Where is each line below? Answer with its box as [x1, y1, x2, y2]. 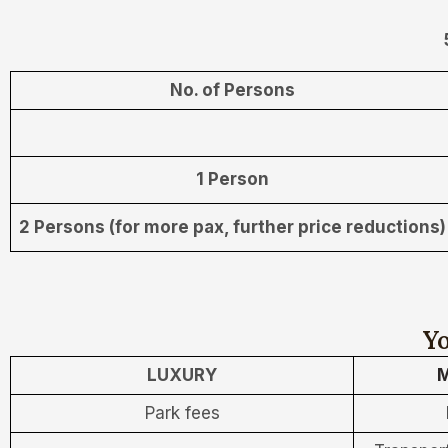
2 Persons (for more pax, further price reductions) [18, 217, 446, 237]
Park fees [144, 402, 220, 423]
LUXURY [147, 364, 217, 385]
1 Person [195, 169, 269, 189]
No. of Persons [169, 80, 295, 100]
